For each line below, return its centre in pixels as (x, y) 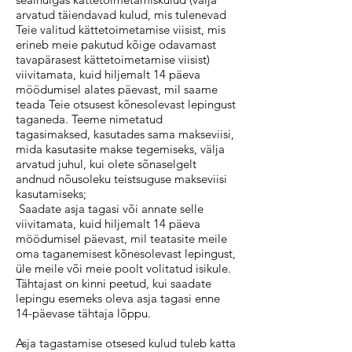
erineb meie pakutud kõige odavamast (116, 44)
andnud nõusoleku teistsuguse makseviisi (121, 179)
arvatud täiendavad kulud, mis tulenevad (121, 15)
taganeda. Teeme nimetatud (89, 119)
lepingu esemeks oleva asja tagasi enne (118, 298)
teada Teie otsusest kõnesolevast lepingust (126, 104)
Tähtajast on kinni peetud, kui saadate (114, 283)
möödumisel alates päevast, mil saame (117, 89)
